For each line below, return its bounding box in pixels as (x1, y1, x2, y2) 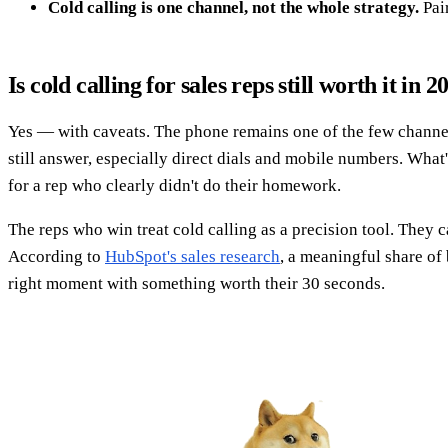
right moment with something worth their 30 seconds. (8, 273, 385, 293)
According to (8, 246, 105, 266)
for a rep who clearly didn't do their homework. (8, 175, 341, 195)
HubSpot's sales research (105, 246, 280, 266)
